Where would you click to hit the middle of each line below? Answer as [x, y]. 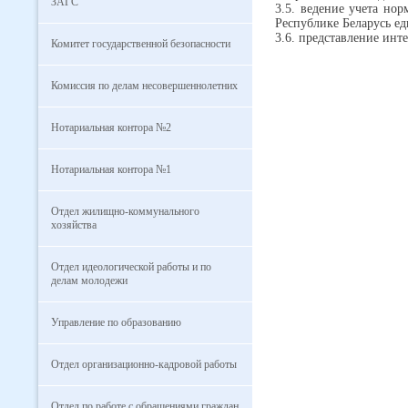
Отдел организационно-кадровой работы [144, 364]
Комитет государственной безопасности [141, 44]
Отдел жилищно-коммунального [125, 211]
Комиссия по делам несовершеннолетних [144, 86]
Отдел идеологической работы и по [131, 267]
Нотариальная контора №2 [111, 127]
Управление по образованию [116, 322]
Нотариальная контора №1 [111, 169]
